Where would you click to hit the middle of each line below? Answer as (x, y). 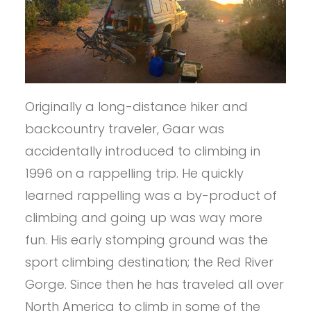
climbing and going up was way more (143, 218)
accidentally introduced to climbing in (142, 151)
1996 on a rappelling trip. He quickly (134, 174)
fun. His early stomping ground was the (146, 240)
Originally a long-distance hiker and (136, 107)
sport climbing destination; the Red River (149, 262)
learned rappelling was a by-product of (151, 196)
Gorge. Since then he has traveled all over (154, 285)
